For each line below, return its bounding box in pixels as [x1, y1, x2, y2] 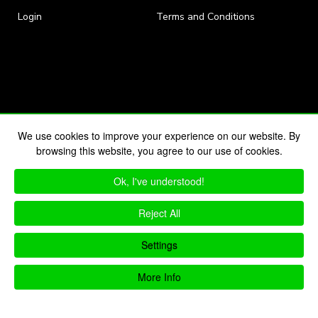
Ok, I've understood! [114, 174, 204, 188]
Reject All [138, 206, 180, 220]
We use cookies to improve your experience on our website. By [18, 128, 300, 143]
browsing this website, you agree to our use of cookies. [35, 143, 283, 158]
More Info [137, 270, 181, 284]
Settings [141, 238, 177, 252]
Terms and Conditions [156, 9, 256, 23]
